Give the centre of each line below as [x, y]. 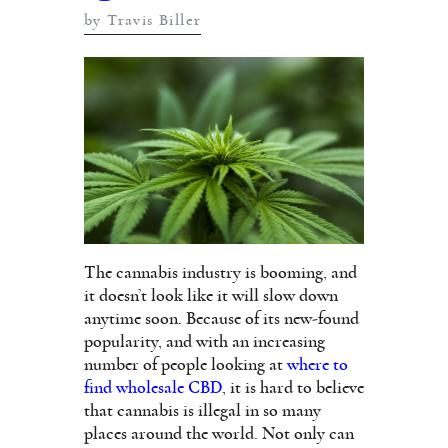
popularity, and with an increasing [204, 341]
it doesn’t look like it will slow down [211, 295]
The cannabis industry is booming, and [220, 272]
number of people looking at [185, 364]
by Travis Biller [143, 19]
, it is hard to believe [293, 387]
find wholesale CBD [153, 387]
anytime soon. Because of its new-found [221, 318]
